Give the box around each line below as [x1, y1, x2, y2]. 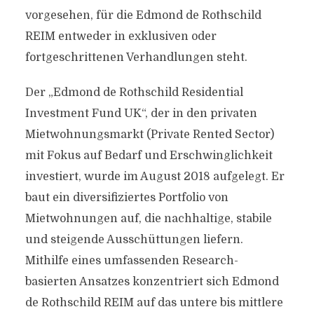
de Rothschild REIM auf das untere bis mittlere [25, 296, 283, 309]
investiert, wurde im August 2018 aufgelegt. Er [25, 170, 285, 183]
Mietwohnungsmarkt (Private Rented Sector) [25, 128, 274, 141]
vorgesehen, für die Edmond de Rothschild [25, 9, 261, 22]
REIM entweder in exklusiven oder [25, 30, 217, 43]
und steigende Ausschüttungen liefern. [25, 233, 243, 246]
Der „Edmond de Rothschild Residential [25, 86, 243, 99]
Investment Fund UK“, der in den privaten [25, 107, 257, 120]
